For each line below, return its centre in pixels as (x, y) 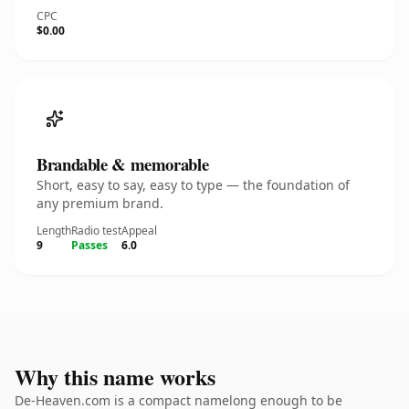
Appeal (139, 231)
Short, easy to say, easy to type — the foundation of (193, 185)
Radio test (96, 231)
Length (54, 231)
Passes (89, 245)
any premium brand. (100, 203)
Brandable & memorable (123, 164)
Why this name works (115, 377)
